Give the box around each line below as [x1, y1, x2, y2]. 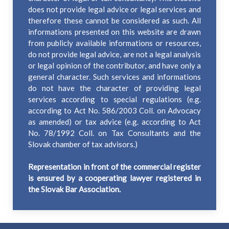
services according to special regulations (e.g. [28, 95, 201, 104]
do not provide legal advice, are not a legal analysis [28, 50, 201, 59]
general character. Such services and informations [28, 72, 201, 82]
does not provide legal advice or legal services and [28, 5, 201, 14]
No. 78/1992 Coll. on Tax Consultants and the [28, 128, 201, 138]
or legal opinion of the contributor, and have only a [28, 61, 201, 71]
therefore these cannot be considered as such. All [28, 16, 201, 26]
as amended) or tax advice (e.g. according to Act [28, 117, 201, 127]
